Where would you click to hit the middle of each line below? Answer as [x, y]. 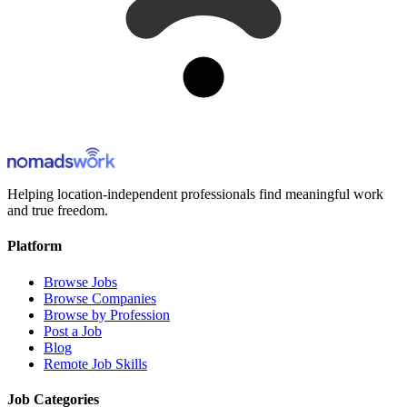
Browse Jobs [80, 282]
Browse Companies [100, 298]
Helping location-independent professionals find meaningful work [195, 194]
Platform [35, 246]
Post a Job [73, 331]
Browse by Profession [107, 314]
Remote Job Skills [95, 363]
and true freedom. [58, 211]
